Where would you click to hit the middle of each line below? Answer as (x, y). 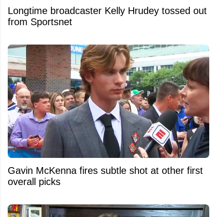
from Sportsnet (40, 22)
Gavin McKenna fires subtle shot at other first (105, 170)
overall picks (34, 181)
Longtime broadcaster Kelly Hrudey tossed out (107, 10)
